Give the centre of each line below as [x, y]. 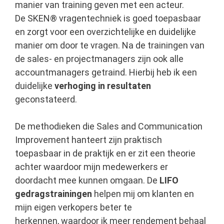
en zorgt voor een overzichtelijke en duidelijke [105, 32]
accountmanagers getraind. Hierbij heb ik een [106, 72]
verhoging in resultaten [103, 86]
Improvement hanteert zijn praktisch [88, 140]
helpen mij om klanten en [143, 194]
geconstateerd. [46, 99]
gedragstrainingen [53, 194]
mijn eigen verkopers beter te [73, 207]
